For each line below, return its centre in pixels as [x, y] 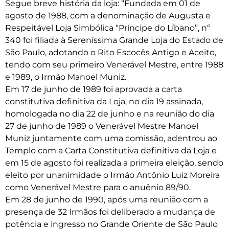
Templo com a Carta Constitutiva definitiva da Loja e [111, 151]
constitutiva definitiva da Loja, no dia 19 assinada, [104, 101]
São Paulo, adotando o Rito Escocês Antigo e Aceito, [111, 52]
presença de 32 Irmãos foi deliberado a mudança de [110, 212]
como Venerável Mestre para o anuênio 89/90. [98, 187]
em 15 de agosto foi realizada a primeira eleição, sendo [114, 163]
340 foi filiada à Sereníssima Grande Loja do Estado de [114, 40]
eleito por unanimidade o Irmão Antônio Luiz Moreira [112, 175]
